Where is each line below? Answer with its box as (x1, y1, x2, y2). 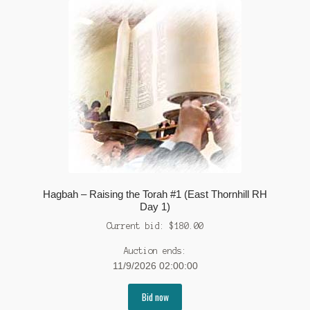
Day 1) (140, 201, 170, 213)
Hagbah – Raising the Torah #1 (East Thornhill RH (43, 188, 267, 201)
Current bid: (107, 221, 170, 231)
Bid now (141, 290, 169, 304)
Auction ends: (123, 246, 187, 255)
